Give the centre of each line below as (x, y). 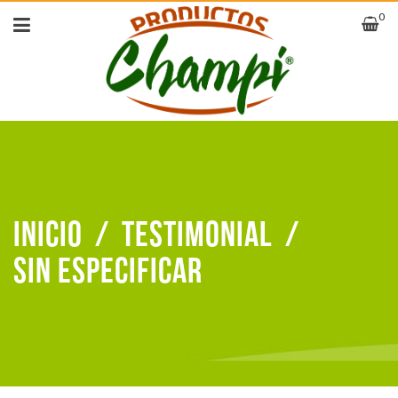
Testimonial (197, 235)
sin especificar (108, 271)
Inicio (48, 235)
